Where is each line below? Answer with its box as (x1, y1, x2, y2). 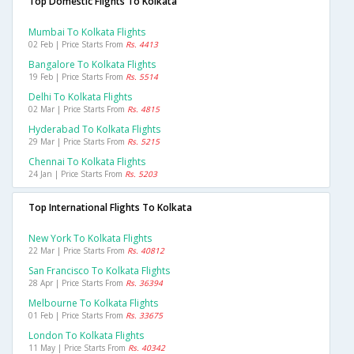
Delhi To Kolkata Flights (28, 90, 132, 104)
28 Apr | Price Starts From (28, 277, 126, 289)
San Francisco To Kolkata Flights (28, 264, 170, 278)
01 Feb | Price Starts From (28, 310, 126, 322)
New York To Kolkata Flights (28, 232, 152, 246)
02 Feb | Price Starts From (28, 39, 126, 51)
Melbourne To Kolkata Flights (28, 296, 158, 311)
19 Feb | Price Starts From (28, 71, 126, 83)
